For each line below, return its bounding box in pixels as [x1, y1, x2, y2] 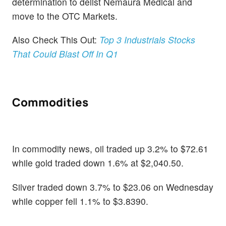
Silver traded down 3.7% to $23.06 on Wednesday [12, 180, 213, 193]
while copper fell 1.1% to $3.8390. [12, 194, 148, 207]
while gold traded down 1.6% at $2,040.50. [12, 156, 184, 169]
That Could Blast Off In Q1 [12, 47, 118, 60]
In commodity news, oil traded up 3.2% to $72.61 [12, 142, 208, 155]
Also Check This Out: [12, 33, 97, 46]
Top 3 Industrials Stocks [97, 33, 195, 46]
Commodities [12, 94, 88, 110]
